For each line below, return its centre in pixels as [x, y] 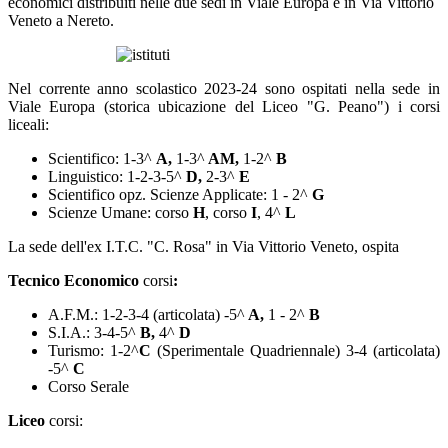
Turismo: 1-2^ [93, 350]
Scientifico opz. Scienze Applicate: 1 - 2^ [178, 194]
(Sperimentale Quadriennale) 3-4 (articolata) [295, 350]
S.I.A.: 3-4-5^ [94, 332]
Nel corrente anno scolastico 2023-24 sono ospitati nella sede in [224, 88]
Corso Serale [88, 386]
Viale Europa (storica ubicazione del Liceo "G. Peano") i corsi [224, 106]
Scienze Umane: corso [118, 212]
